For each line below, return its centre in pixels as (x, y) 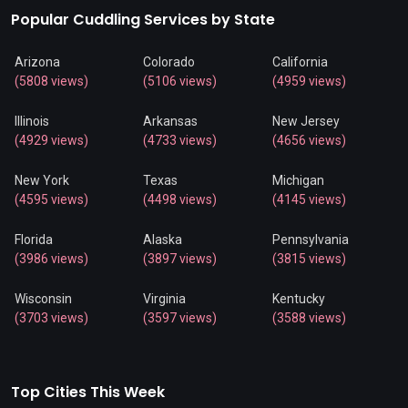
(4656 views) (309, 141)
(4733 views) (180, 141)
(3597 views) (180, 318)
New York (42, 181)
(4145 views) (309, 200)
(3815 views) (309, 259)
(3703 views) (51, 318)
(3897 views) (180, 259)
